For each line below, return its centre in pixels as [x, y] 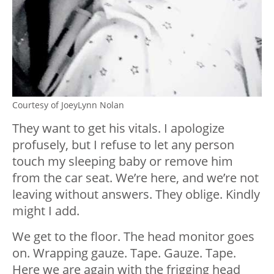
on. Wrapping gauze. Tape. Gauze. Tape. [124, 253]
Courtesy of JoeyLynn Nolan [68, 105]
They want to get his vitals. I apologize [118, 128]
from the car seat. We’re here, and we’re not [135, 178]
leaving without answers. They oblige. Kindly [136, 194]
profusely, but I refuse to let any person [123, 145]
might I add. [46, 211]
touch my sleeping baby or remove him [123, 161]
